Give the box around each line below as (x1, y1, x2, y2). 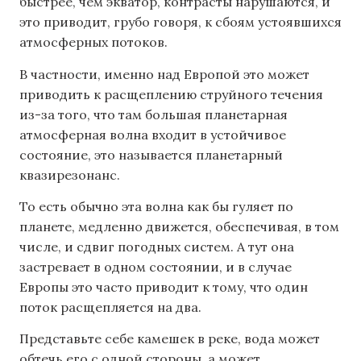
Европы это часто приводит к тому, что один (19, 278, 308, 295)
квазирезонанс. (19, 166, 120, 183)
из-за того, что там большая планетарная (19, 106, 288, 122)
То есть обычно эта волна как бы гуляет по (19, 197, 293, 214)
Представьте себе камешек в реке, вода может (19, 330, 320, 347)
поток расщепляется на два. (19, 298, 201, 315)
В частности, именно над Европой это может (19, 65, 309, 82)
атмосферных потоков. (19, 34, 168, 51)
